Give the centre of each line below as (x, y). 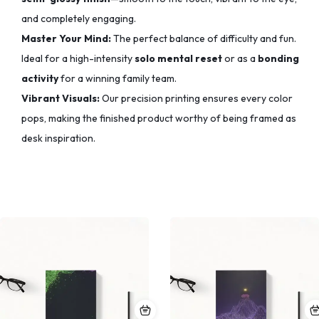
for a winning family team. (117, 79)
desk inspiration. (58, 138)
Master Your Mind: (66, 39)
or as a (240, 59)
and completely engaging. (79, 19)
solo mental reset (178, 59)
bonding (278, 59)
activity (40, 79)
